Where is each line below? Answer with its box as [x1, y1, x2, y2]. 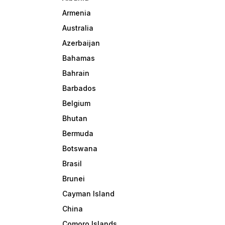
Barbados [62, 84, 96, 93]
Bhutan [62, 114, 88, 123]
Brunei [62, 174, 85, 183]
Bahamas [62, 54, 95, 63]
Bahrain [62, 69, 90, 78]
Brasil [62, 159, 82, 168]
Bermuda [62, 129, 94, 138]
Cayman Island [62, 189, 115, 198]
